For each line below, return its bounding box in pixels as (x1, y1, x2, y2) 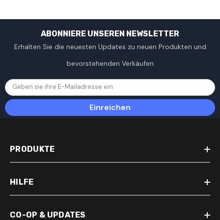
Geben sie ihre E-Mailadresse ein (12, 82, 113, 91)
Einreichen (89, 102, 131, 113)
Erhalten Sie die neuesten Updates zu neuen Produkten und (14, 42, 206, 52)
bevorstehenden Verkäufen (66, 59, 154, 68)
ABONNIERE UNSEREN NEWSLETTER (41, 29, 179, 39)
